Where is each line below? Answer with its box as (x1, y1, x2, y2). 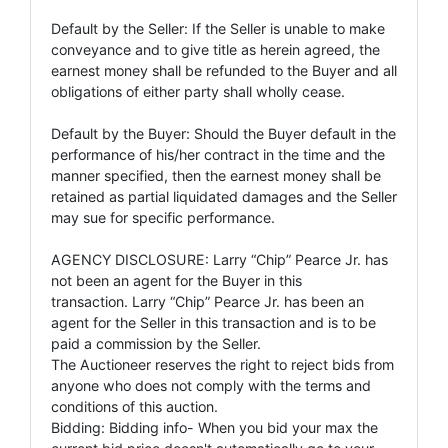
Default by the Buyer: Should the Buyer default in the (51, 124, 396, 142)
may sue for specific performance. (51, 208, 275, 226)
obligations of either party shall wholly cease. (51, 82, 345, 100)
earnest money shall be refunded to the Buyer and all (51, 61, 397, 79)
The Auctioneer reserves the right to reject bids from (51, 355, 394, 373)
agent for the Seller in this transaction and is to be (51, 313, 376, 331)
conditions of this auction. (51, 397, 218, 415)
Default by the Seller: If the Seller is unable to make (51, 19, 385, 37)
